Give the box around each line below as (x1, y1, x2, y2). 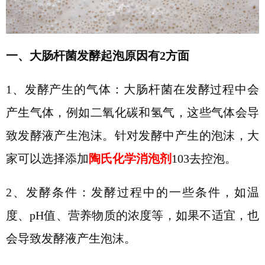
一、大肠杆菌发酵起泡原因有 (5, 50, 160, 63)
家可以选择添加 (5, 153, 89, 166)
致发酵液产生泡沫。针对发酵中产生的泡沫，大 (5, 130, 260, 143)
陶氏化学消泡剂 (88, 153, 172, 166)
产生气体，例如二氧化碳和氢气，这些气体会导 (5, 106, 260, 119)
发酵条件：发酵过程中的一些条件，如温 (25, 186, 260, 199)
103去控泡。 (171, 153, 237, 166)
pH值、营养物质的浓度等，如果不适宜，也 (30, 209, 260, 222)
